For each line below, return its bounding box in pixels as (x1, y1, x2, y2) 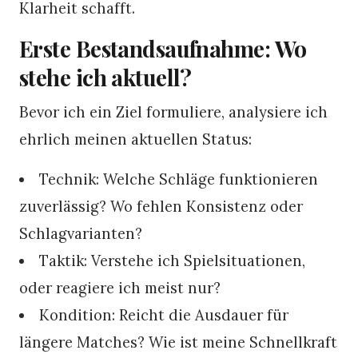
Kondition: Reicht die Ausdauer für (39, 304, 289, 324)
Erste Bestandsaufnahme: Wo (19, 33, 307, 63)
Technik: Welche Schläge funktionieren (39, 169, 319, 189)
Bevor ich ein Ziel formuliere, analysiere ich (19, 101, 328, 121)
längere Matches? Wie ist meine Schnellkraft (19, 332, 337, 352)
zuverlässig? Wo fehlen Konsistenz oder (19, 196, 303, 216)
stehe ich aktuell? (19, 62, 192, 92)
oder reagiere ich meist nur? (19, 277, 221, 297)
